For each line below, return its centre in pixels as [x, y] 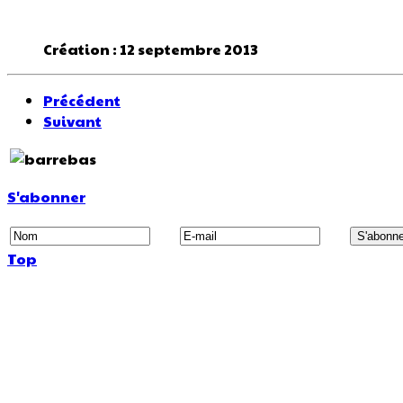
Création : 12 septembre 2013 [151, 49]
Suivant [72, 121]
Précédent [82, 100]
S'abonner [46, 196]
